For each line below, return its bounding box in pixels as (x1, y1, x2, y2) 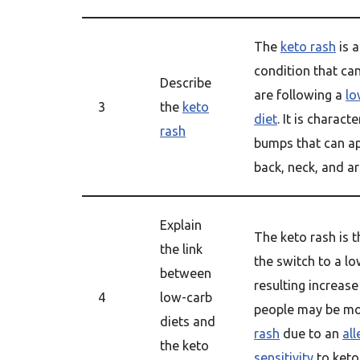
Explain (160, 218, 202, 232)
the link (160, 242, 202, 256)
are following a (254, 88, 346, 102)
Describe (160, 76, 211, 90)
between (160, 266, 211, 280)
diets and (160, 314, 215, 329)
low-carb (160, 290, 212, 305)
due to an (280, 326, 342, 341)
